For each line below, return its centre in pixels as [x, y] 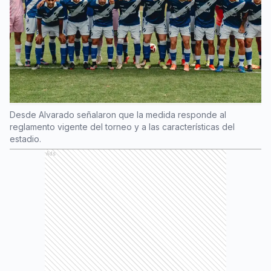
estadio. [25, 139]
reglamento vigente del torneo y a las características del [122, 127]
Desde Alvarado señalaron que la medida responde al [118, 115]
